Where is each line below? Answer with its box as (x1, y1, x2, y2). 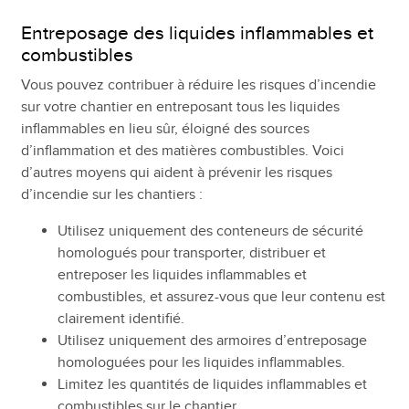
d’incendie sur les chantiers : (20, 184, 203, 204)
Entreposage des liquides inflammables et (20, 21, 373, 45)
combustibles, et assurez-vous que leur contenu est (57, 287, 385, 306)
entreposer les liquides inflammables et (57, 265, 307, 284)
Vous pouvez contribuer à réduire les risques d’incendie (20, 75, 376, 94)
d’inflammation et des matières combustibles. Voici (20, 141, 344, 160)
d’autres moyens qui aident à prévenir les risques (20, 163, 332, 182)
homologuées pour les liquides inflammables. (57, 352, 345, 372)
